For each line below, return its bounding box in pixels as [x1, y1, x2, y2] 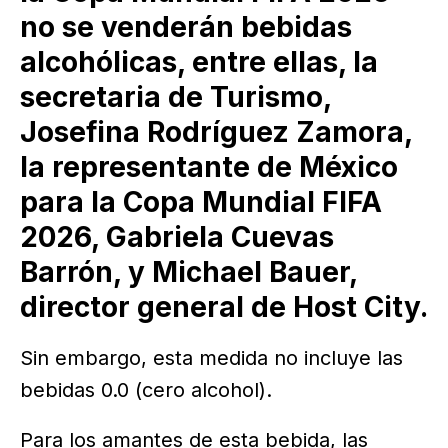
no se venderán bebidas [20, 9, 352, 44]
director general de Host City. [20, 289, 428, 324]
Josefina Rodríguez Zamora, [20, 114, 412, 149]
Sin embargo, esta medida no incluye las [20, 345, 403, 370]
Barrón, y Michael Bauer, [20, 254, 357, 289]
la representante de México [20, 149, 398, 184]
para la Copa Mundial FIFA [20, 184, 382, 219]
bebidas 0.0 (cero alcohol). [20, 377, 272, 402]
